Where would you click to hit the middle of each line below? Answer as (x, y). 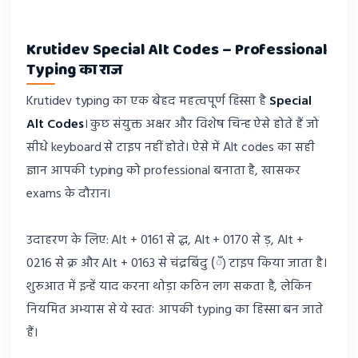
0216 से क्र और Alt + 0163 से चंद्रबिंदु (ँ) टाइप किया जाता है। (177, 264)
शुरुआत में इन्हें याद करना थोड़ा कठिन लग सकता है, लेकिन (169, 287)
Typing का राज (74, 70)
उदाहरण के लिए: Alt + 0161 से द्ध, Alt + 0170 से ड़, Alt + (165, 241)
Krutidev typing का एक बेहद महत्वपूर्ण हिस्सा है (148, 102)
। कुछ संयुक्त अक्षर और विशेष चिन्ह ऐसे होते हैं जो (201, 125)
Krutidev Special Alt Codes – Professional (177, 50)
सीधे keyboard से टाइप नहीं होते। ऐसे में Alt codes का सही (171, 148)
